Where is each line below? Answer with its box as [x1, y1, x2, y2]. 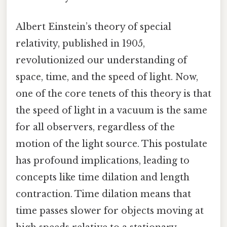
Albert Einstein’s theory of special [16, 21, 171, 33]
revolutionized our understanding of [16, 55, 187, 66]
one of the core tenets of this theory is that [16, 88, 211, 100]
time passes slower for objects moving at [16, 205, 204, 217]
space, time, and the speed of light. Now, [16, 71, 198, 83]
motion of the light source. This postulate [16, 138, 207, 150]
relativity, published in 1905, [16, 38, 145, 50]
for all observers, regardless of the [16, 122, 175, 133]
